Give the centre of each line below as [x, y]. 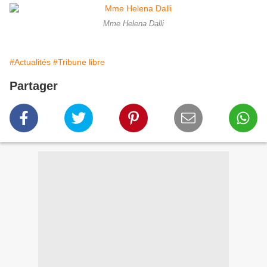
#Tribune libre [79, 62]
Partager [34, 86]
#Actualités [30, 62]
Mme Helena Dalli [133, 24]
